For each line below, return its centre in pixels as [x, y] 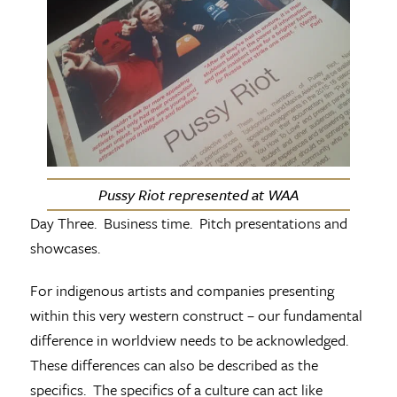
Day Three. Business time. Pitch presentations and [188, 223]
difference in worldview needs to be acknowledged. [191, 340]
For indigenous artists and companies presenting [182, 291]
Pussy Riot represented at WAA [198, 195]
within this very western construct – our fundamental [196, 315]
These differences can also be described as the [174, 365]
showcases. [66, 248]
